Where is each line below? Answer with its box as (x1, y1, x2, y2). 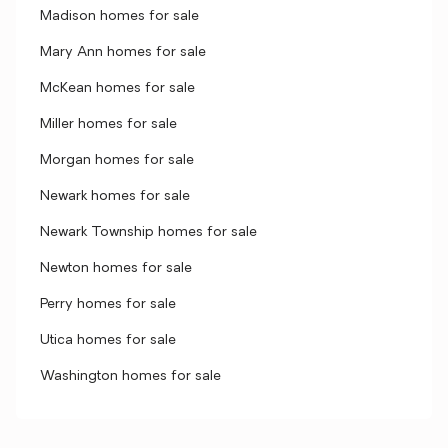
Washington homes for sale (40, 369, 221, 384)
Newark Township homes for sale (40, 225, 257, 240)
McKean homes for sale (40, 81, 195, 96)
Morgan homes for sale (40, 153, 194, 168)
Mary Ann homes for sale (40, 45, 206, 60)
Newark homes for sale (40, 189, 190, 204)
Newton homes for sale (40, 261, 192, 276)
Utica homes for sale (40, 333, 176, 348)
